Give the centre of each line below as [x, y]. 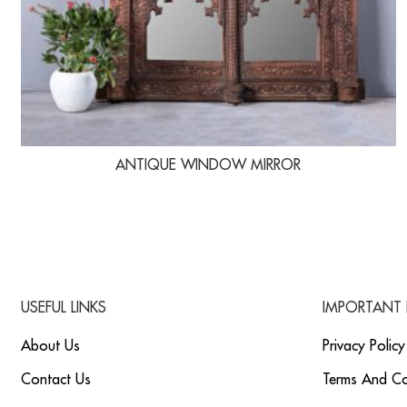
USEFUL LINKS [63, 308]
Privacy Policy [363, 346]
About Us [50, 346]
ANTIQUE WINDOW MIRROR [208, 165]
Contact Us [55, 380]
